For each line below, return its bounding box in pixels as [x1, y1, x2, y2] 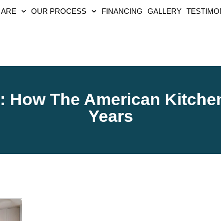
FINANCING [101, 7, 143, 15]
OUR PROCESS [31, 7, 87, 15]
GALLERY [147, 7, 182, 15]
